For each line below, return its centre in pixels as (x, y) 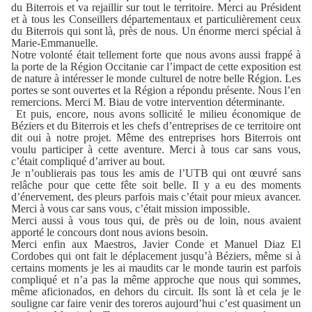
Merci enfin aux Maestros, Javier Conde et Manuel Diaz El (156, 244)
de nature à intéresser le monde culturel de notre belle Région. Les (156, 78)
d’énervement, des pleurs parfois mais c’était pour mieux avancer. (156, 196)
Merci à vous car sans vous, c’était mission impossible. (131, 208)
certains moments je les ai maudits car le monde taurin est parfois (156, 267)
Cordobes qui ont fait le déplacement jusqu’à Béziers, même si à (156, 256)
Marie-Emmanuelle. (55, 42)
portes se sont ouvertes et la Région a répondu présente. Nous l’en (156, 90)
